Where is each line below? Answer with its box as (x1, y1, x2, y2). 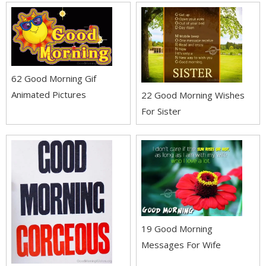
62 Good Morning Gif (11, 72, 96, 84)
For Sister (141, 105, 181, 118)
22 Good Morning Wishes (141, 89, 245, 102)
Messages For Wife (141, 238, 221, 251)
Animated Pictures (11, 88, 86, 100)
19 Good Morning (141, 222, 213, 235)
